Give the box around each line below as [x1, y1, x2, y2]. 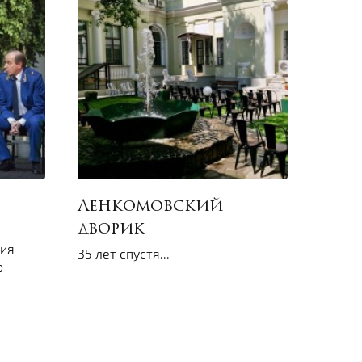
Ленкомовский [78, 199, 223, 216]
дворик [78, 221, 145, 238]
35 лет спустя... [78, 246, 170, 262]
